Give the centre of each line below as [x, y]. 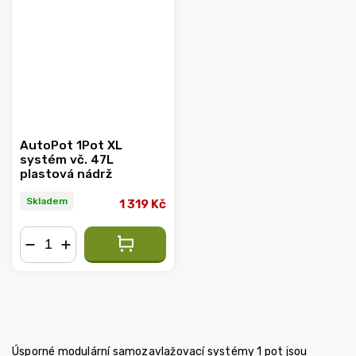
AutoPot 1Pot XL [71, 145]
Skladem [47, 201]
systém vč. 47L [67, 159]
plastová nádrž [66, 174]
